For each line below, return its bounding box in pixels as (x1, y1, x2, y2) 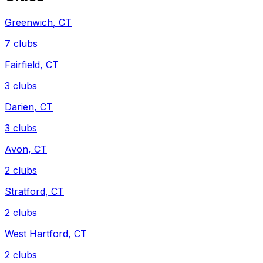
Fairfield (5, 59, 40, 71)
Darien (5, 101, 34, 113)
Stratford (5, 186, 45, 198)
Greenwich (5, 16, 53, 29)
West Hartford (5, 228, 68, 240)
